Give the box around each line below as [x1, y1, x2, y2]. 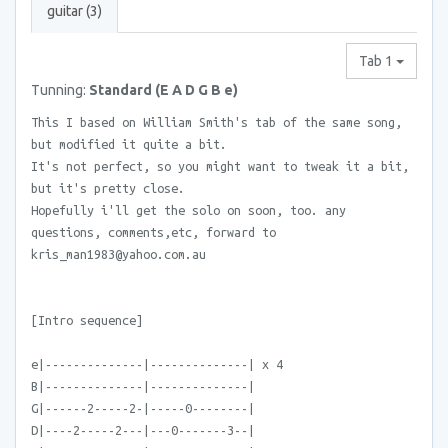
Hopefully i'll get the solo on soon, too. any [31, 203, 346, 217]
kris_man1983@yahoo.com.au [31, 247, 206, 261]
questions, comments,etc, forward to [31, 225, 276, 239]
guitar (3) [47, 3, 102, 19]
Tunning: [31, 82, 89, 98]
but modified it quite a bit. [31, 137, 227, 151]
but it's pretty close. [31, 181, 185, 195]
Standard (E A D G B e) [89, 82, 238, 98]
